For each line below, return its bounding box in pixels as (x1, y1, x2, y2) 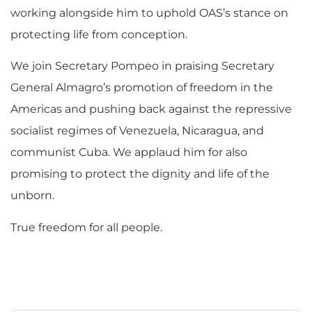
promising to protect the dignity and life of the (10, 167, 270, 181)
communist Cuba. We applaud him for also (10, 146, 247, 159)
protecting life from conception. (10, 27, 187, 41)
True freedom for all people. (10, 220, 162, 234)
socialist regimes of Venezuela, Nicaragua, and (10, 124, 264, 138)
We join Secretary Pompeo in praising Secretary (10, 59, 274, 73)
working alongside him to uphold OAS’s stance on (10, 6, 288, 19)
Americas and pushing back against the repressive (10, 102, 292, 116)
